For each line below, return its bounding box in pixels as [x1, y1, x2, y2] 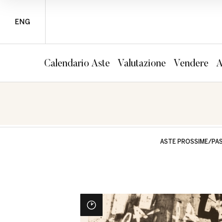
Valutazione [117, 56, 166, 69]
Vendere [173, 56, 209, 69]
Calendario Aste [44, 56, 110, 69]
